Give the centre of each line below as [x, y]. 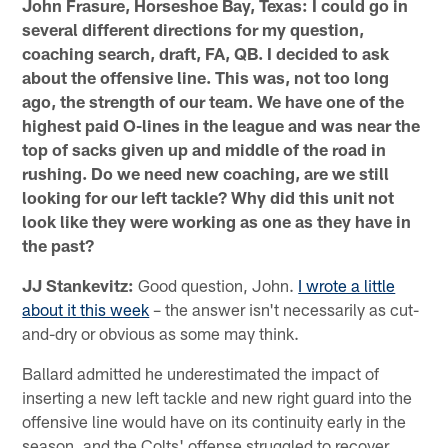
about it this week [86, 308]
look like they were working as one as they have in [217, 220]
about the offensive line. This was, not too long [206, 76]
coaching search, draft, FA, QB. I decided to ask [206, 52]
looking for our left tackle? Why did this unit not [208, 196]
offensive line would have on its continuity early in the [214, 420]
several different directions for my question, [193, 28]
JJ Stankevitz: [78, 284]
